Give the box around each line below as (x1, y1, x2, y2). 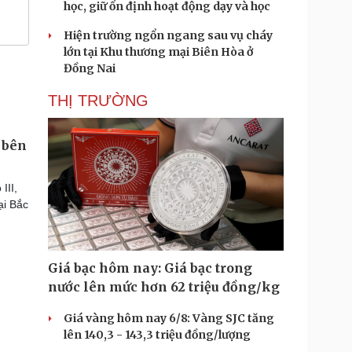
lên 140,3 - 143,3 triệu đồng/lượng (64, 328, 251, 342)
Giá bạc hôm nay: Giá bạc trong (48, 260, 252, 276)
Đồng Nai (64, 61, 115, 75)
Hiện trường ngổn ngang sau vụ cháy (64, 28, 273, 42)
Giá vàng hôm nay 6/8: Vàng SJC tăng (64, 311, 274, 325)
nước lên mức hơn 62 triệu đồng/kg (48, 279, 280, 295)
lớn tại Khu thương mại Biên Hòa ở (64, 45, 253, 59)
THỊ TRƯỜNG (48, 92, 148, 109)
